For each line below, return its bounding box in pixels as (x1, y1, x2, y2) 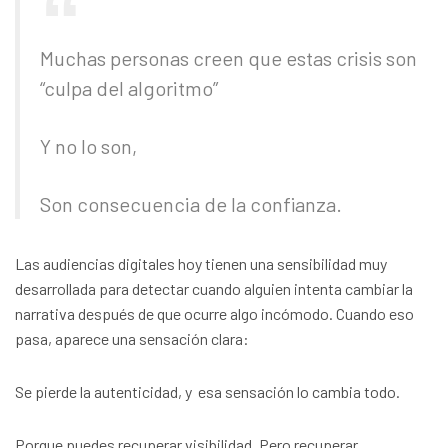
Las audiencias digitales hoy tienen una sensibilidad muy (15, 254, 387, 274)
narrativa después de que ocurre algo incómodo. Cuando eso (15, 304, 414, 324)
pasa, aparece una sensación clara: (15, 329, 249, 349)
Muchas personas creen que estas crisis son (40, 46, 417, 71)
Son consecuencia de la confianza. (40, 192, 342, 217)
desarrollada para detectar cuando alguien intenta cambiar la (15, 279, 413, 299)
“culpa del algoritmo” (40, 76, 218, 101)
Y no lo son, (40, 134, 137, 159)
